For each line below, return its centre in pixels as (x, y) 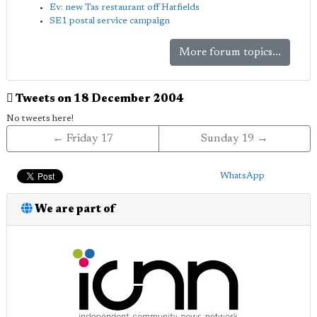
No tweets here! (40, 119)
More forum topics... (230, 52)
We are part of (74, 209)
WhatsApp (242, 176)
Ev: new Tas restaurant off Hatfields (125, 7)
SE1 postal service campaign (110, 21)
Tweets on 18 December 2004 (99, 99)
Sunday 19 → (234, 139)
